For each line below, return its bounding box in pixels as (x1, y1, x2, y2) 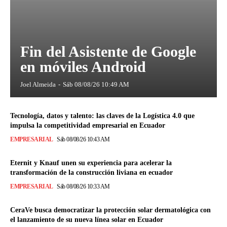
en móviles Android (20, 58, 146, 75)
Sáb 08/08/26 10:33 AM (57, 183, 110, 191)
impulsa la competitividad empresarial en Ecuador (10, 122, 165, 130)
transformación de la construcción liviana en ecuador (10, 169, 173, 177)
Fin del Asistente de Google (20, 43, 196, 60)
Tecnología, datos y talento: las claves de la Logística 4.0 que (10, 112, 195, 120)
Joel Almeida (20, 81, 56, 89)
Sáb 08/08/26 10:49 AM (63, 81, 129, 89)
